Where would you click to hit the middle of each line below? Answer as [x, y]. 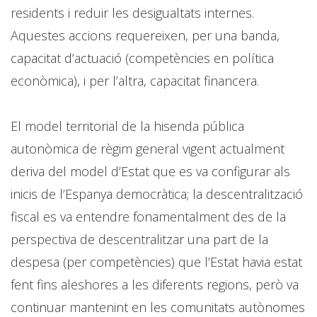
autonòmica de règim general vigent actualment [148, 148]
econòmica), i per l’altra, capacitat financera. [135, 80]
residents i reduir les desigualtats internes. [132, 12]
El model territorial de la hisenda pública [127, 126]
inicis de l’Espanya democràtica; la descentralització [157, 194]
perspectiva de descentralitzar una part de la [139, 239]
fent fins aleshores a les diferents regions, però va [155, 284]
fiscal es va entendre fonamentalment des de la [148, 216]
